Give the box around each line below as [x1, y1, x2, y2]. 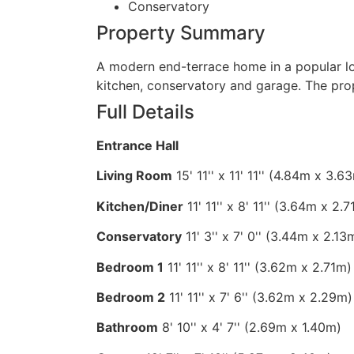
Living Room [96, 168, 172, 184]
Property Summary [96, 21, 265, 44]
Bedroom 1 [96, 258, 164, 275]
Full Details [96, 100, 194, 123]
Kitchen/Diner [96, 198, 183, 214]
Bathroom [96, 319, 158, 336]
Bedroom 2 [96, 288, 165, 305]
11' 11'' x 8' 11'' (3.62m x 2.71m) [168, 258, 352, 275]
